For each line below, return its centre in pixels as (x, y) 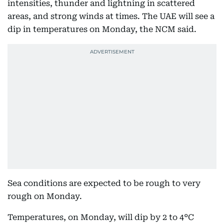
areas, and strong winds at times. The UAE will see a (111, 16)
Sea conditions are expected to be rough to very (104, 183)
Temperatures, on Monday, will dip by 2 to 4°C (101, 217)
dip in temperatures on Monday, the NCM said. (102, 29)
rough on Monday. (45, 196)
